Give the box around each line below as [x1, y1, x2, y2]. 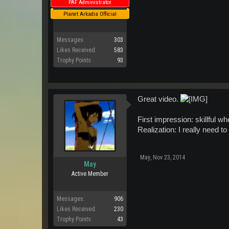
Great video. [138, 95, 180, 103]
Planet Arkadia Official [63, 11, 117, 17]
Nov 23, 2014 [153, 154, 185, 161]
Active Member [72, 170, 108, 177]
